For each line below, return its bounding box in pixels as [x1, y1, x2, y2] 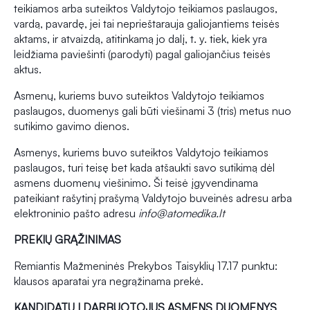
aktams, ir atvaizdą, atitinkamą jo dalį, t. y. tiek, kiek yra [14, 32, 267, 46]
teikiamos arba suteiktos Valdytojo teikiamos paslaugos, [14, 1, 277, 16]
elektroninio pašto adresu [14, 206, 138, 221]
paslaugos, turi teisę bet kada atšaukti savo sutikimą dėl [14, 161, 275, 175]
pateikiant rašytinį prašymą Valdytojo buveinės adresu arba [14, 191, 292, 206]
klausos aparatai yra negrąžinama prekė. [14, 274, 203, 289]
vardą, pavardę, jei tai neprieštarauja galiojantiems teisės [14, 17, 280, 31]
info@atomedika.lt [138, 206, 225, 221]
